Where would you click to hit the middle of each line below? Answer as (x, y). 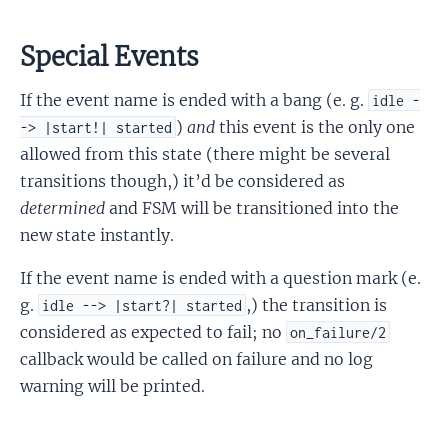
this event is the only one (315, 126)
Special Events (109, 56)
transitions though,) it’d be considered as (182, 180)
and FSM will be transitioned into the (252, 207)
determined (62, 207)
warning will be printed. (112, 385)
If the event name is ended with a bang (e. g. (194, 99)
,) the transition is (317, 304)
